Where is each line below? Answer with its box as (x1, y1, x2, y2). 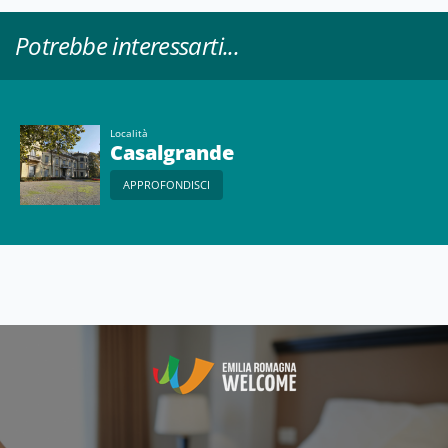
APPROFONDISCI (123, 177, 210, 193)
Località (110, 126, 148, 141)
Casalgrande (110, 139, 234, 167)
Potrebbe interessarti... (15, 29, 240, 63)
